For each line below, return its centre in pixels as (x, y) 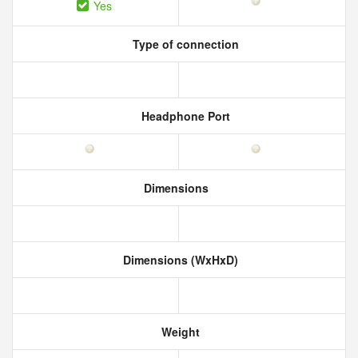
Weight (179, 332)
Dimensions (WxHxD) (179, 260)
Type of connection (184, 44)
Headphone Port (184, 116)
